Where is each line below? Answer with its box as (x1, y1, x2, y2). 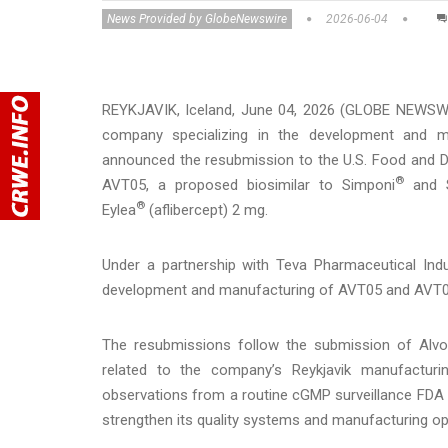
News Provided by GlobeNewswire (107, 11, 287, 26)
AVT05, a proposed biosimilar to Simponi (102, 175, 396, 194)
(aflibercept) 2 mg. (145, 200, 268, 219)
